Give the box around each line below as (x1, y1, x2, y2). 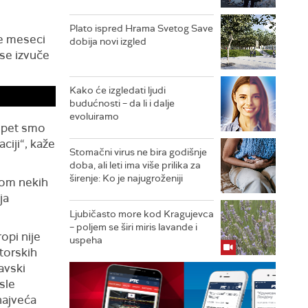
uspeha (69, 234, 102, 246)
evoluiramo (69, 110, 119, 122)
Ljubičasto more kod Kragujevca (69, 208, 214, 220)
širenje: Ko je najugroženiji (69, 172, 183, 184)
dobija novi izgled (69, 35, 146, 47)
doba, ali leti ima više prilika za (69, 159, 201, 171)
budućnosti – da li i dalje (69, 97, 175, 109)
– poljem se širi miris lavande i (69, 221, 197, 233)
